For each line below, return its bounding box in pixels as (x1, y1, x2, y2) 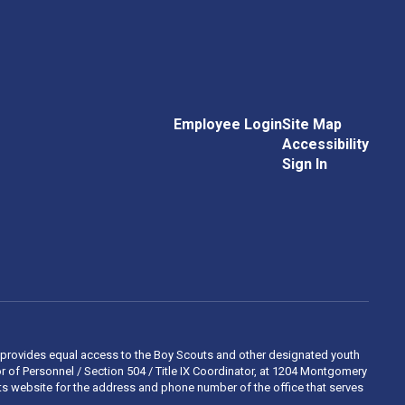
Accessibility (281, 135, 369, 153)
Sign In (281, 155, 327, 173)
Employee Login (173, 115, 282, 133)
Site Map (281, 115, 342, 133)
